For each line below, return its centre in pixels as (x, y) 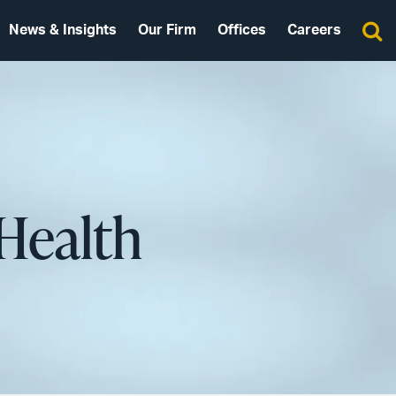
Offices (242, 30)
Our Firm (167, 30)
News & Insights (63, 30)
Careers (314, 30)
